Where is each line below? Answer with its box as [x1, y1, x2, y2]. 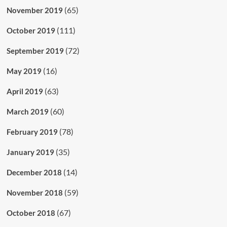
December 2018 [6, 167, 62, 177]
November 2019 [6, 5, 63, 15]
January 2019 [6, 147, 54, 157]
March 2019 [6, 106, 49, 116]
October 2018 [6, 208, 55, 217]
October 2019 [6, 25, 55, 35]
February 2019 [6, 127, 58, 136]
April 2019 [6, 86, 43, 96]
